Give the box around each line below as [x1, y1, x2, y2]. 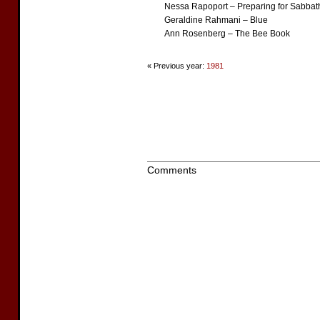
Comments [147, 164, 196, 176]
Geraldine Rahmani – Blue [164, 15, 268, 25]
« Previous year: [147, 61, 206, 70]
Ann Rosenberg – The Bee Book [164, 29, 290, 39]
